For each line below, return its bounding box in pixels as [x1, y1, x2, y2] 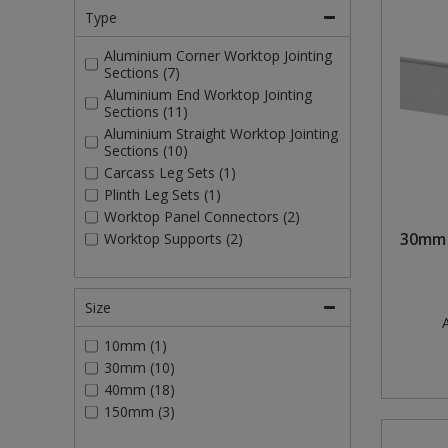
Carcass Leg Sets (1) [103, 163, 236, 183]
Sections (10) [103, 141, 188, 161]
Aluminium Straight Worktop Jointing [103, 124, 338, 144]
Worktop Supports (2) [103, 229, 243, 249]
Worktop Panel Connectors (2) [103, 207, 300, 227]
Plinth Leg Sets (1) [103, 185, 221, 205]
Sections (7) [103, 63, 180, 83]
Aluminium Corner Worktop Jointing [103, 46, 332, 66]
